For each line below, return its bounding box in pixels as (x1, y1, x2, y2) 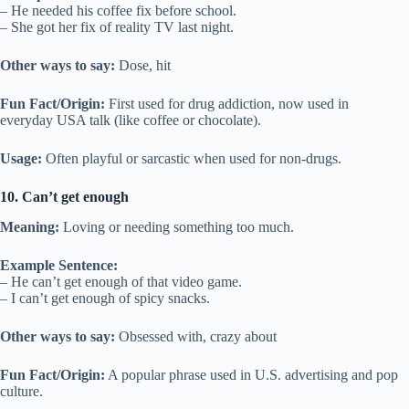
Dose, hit (115, 57, 171, 73)
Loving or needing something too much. (59, 218, 294, 235)
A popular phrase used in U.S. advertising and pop (105, 366, 398, 383)
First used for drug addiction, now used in (105, 95, 349, 111)
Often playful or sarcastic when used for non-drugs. (42, 150, 341, 166)
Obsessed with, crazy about (115, 328, 277, 344)
